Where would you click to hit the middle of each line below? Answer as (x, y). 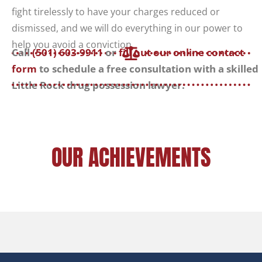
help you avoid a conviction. (73, 45)
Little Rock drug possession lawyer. (98, 85)
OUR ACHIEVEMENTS (131, 158)
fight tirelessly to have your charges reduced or (116, 12)
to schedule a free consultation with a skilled (148, 69)
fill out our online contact (181, 53)
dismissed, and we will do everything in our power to (127, 28)
